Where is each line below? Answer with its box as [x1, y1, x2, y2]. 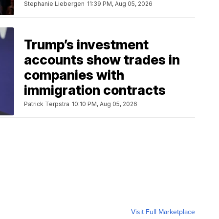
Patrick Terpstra [24, 100, 69, 108]
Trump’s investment [24, 37, 149, 53]
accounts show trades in [24, 52, 180, 68]
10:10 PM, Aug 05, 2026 [72, 100, 137, 108]
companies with [24, 67, 124, 84]
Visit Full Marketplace [131, 207, 195, 217]
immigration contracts [24, 82, 166, 99]
